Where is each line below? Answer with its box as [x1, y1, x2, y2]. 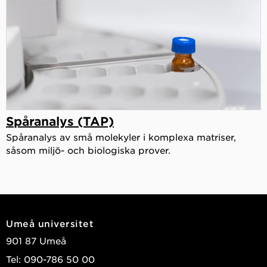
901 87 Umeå [6, 235, 66, 247]
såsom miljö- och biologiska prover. [6, 144, 170, 156]
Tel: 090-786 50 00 [6, 253, 95, 265]
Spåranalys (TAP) [6, 114, 114, 129]
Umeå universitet [6, 218, 94, 229]
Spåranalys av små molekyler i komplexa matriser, [6, 131, 236, 143]
